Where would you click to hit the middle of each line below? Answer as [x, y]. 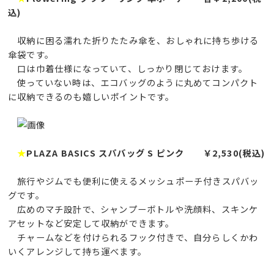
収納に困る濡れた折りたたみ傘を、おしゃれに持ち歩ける [134, 40]
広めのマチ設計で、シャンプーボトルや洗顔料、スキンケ [133, 209]
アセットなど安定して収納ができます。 [91, 223]
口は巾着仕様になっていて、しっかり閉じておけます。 [128, 68]
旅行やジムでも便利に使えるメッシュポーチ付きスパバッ [134, 180]
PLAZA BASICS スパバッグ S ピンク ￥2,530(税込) [146, 152]
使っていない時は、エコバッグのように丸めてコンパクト [133, 82]
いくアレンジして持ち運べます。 [77, 251]
